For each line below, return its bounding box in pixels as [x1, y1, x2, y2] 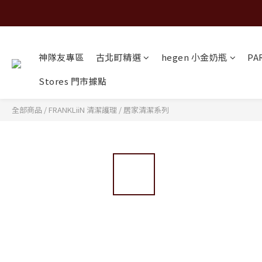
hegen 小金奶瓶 [161, 51, 227, 63]
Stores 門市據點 [39, 75, 107, 87]
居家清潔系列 [123, 104, 169, 115]
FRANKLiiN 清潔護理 [49, 104, 117, 115]
